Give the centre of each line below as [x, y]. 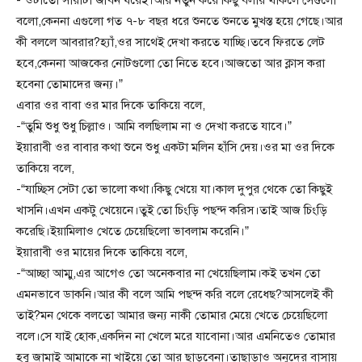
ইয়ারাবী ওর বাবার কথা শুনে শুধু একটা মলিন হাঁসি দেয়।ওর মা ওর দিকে [175, 147]
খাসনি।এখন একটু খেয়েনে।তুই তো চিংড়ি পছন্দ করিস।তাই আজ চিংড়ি [172, 210]
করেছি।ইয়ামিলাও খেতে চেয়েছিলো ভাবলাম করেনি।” [133, 232]
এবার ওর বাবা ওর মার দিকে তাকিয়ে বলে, [111, 105]
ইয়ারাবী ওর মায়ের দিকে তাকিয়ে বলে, [102, 253]
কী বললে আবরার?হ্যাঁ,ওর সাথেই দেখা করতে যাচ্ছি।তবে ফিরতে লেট [170, 42]
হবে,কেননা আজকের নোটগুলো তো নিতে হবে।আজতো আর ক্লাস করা [170, 63]
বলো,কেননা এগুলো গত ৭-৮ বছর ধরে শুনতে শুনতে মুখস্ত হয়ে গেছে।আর [179, 21]
